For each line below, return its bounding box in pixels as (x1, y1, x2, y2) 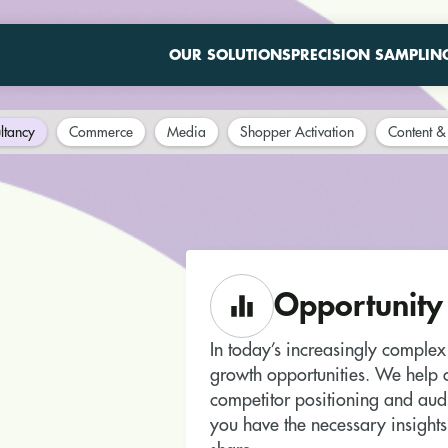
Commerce (68, 125, 133, 139)
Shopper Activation (239, 125, 354, 139)
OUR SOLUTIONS (169, 48, 291, 62)
